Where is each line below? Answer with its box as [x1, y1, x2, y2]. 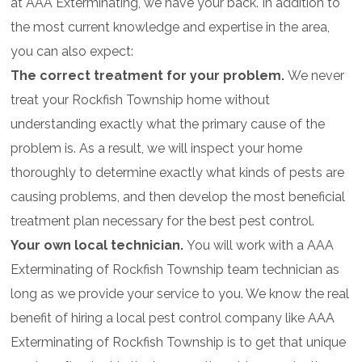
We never [288, 68, 345, 84]
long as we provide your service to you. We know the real [11, 286, 350, 302]
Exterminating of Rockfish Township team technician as [11, 262, 340, 278]
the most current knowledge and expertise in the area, [11, 19, 330, 36]
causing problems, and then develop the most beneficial [11, 189, 346, 205]
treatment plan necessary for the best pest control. [11, 213, 315, 229]
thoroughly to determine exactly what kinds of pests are [11, 165, 345, 181]
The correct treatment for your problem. [11, 68, 288, 84]
